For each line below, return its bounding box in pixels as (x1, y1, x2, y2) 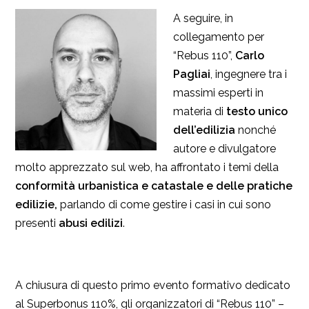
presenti (15, 216, 59, 230)
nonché (235, 123, 276, 137)
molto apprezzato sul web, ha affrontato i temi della (15, 160, 279, 174)
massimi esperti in (173, 86, 263, 99)
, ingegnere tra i (210, 67, 287, 81)
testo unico (226, 104, 288, 118)
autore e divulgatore (173, 141, 276, 155)
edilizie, (15, 197, 60, 211)
